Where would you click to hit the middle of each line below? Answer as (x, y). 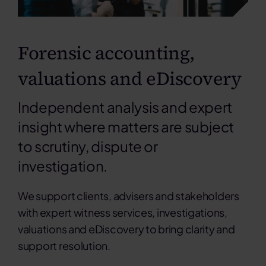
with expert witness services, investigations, (122, 213)
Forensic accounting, (106, 53)
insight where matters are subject (126, 127)
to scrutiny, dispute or (88, 146)
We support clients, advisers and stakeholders (128, 196)
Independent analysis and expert (125, 107)
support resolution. (64, 246)
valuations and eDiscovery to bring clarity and (126, 229)
